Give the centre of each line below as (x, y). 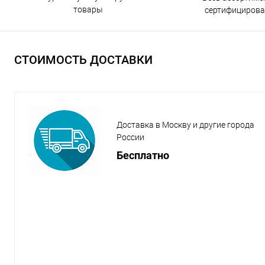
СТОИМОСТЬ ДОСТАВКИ (83, 60)
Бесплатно (143, 156)
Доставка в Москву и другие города (185, 125)
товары (88, 10)
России (130, 138)
